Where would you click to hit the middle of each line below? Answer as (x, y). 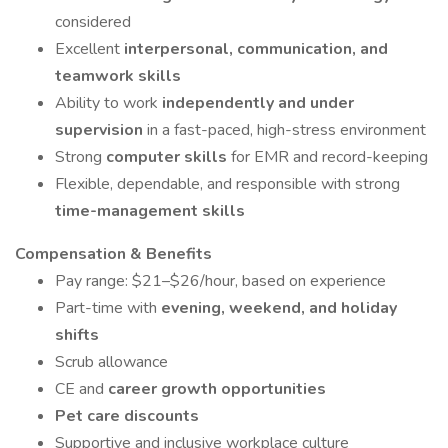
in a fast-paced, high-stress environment (286, 130)
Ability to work (108, 103)
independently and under (258, 103)
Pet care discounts (127, 416)
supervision (101, 130)
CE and (81, 389)
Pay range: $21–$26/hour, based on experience (220, 281)
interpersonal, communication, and (256, 49)
